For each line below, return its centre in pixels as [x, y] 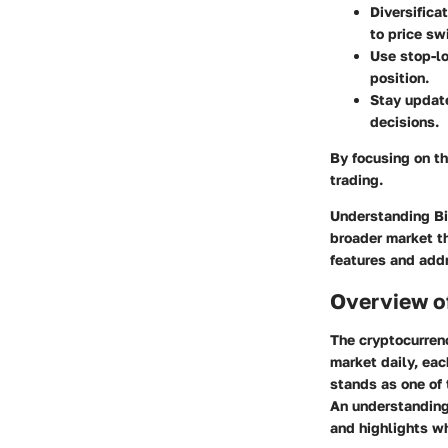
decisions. [404, 122]
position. [399, 78]
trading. [356, 180]
